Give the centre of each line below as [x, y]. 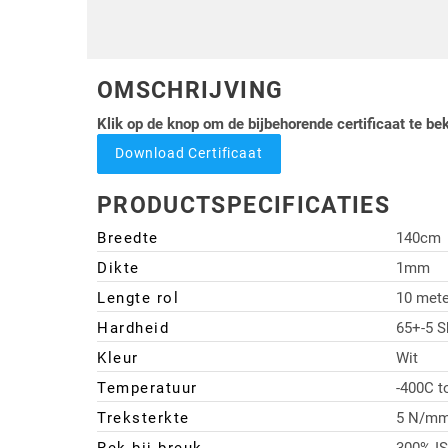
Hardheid [133, 328]
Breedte [128, 238]
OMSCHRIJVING [190, 90]
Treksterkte [143, 418]
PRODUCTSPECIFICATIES [243, 204]
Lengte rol [138, 298]
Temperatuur [147, 388]
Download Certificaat [188, 153]
